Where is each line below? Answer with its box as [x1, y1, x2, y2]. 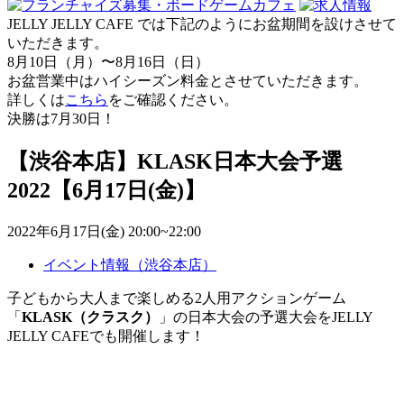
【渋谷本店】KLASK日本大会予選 [7, 149, 343, 173]
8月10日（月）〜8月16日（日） [7, 53, 209, 69]
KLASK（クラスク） [22, 308, 159, 325]
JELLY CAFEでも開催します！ [7, 327, 205, 344]
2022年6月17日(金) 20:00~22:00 [7, 223, 201, 239]
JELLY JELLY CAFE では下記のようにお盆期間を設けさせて [7, 15, 397, 32]
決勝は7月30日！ [7, 110, 115, 126]
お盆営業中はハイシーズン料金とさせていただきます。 [7, 72, 368, 88]
